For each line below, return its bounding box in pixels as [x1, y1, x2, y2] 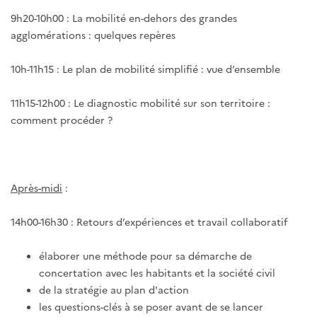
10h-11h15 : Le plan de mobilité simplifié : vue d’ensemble [11, 62, 280, 76]
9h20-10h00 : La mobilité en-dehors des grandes [11, 11, 237, 25]
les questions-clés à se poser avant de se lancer [39, 299, 263, 314]
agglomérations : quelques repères [11, 28, 175, 42]
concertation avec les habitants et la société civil [39, 265, 275, 280]
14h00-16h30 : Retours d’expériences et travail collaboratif [11, 214, 287, 229]
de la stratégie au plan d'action [39, 282, 189, 297]
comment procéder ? [11, 113, 113, 127]
